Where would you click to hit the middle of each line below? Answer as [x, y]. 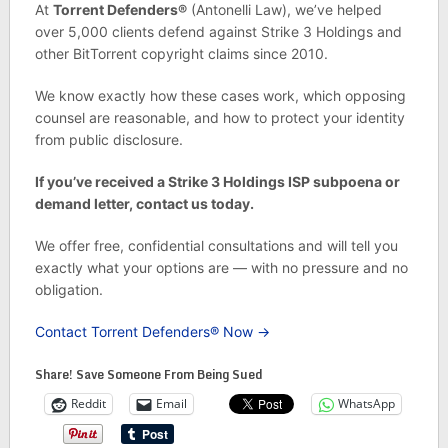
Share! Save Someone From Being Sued [148, 374]
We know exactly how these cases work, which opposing [220, 95]
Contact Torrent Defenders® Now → [152, 331]
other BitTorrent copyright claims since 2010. [181, 53]
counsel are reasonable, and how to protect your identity [219, 117]
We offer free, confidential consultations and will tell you [216, 245]
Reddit [88, 404]
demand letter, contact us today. [144, 203]
